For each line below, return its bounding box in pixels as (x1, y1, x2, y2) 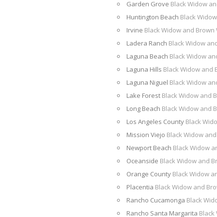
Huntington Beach (126, 13, 180, 21)
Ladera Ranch (126, 39, 169, 47)
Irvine (126, 26, 144, 34)
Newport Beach (126, 143, 173, 152)
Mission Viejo (126, 130, 165, 139)
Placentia (126, 183, 155, 191)
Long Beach (126, 104, 162, 113)
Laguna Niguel (126, 78, 170, 87)
